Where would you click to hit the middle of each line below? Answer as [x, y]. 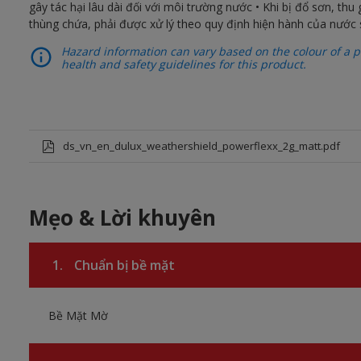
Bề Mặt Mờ [78, 316]
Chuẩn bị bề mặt [122, 266]
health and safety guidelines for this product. [183, 64]
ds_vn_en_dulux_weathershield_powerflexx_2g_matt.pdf [201, 146]
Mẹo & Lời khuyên [122, 218]
